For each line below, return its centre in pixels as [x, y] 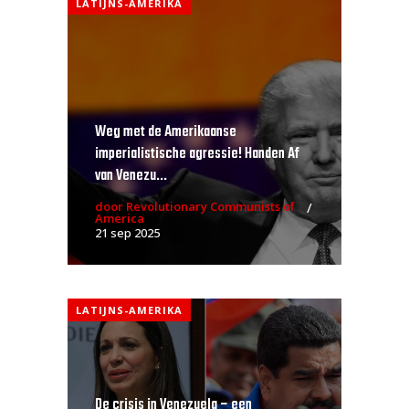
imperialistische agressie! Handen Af [197, 154]
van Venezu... [131, 176]
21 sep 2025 [127, 232]
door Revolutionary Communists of [195, 206]
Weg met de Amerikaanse [166, 132]
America [120, 218]
